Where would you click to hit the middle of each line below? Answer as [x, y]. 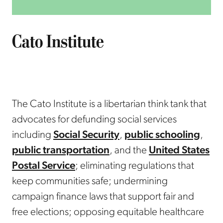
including [33, 135]
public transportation [61, 151]
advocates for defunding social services [94, 120]
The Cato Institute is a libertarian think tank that [109, 105]
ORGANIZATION [38, 25]
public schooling [162, 135]
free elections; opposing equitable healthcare [108, 213]
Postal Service [44, 166]
